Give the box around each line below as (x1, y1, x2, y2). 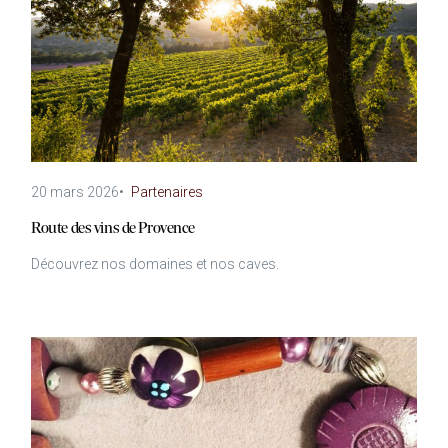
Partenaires (131, 184, 204, 201)
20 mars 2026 (31, 184, 120, 201)
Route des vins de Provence (31, 220, 195, 237)
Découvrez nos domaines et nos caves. (31, 256, 280, 273)
